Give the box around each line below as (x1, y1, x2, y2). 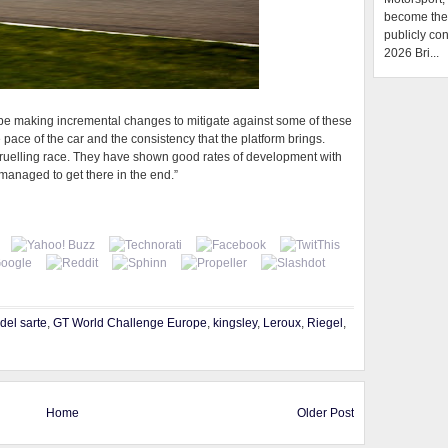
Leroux (263, 316, 301, 330)
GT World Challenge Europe (53, 316, 207, 330)
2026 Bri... (384, 45, 439, 60)
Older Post (297, 406, 354, 420)
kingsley (213, 316, 257, 330)
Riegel (307, 316, 343, 330)
